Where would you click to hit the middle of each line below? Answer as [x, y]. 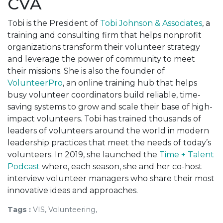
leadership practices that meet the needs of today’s [109, 142]
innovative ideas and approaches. [73, 190]
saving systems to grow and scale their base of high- [110, 107]
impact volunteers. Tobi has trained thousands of [104, 118]
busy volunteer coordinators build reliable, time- [104, 95]
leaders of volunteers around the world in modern [108, 130]
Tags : [20, 209]
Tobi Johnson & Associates [151, 23]
